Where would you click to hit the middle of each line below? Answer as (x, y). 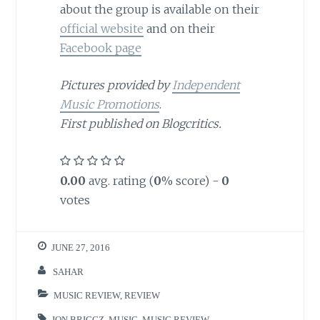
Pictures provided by (116, 85)
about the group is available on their (159, 9)
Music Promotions (109, 105)
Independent (206, 85)
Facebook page (100, 47)
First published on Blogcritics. (140, 124)
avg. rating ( (119, 180)
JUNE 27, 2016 (81, 248)
